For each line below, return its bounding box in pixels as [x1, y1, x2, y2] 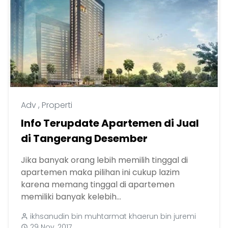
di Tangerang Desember [21, 131, 148, 146]
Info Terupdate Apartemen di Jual [21, 116, 199, 130]
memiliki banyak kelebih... [21, 190, 121, 203]
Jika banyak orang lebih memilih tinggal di [21, 154, 188, 166]
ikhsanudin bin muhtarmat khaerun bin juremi [30, 211, 196, 221]
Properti [42, 99, 72, 111]
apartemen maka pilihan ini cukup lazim [21, 166, 180, 178]
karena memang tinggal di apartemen [21, 178, 175, 190]
